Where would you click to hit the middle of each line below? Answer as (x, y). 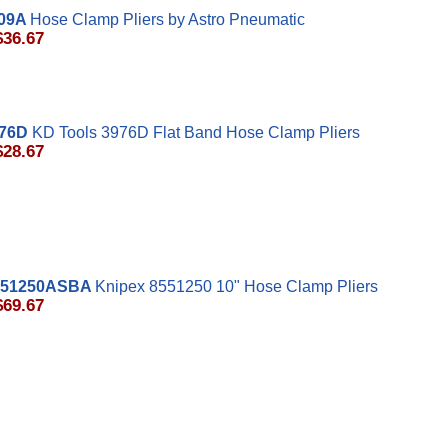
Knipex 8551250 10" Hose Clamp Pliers (236, 286)
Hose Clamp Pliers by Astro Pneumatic (167, 19)
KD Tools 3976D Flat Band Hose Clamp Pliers (196, 132)
